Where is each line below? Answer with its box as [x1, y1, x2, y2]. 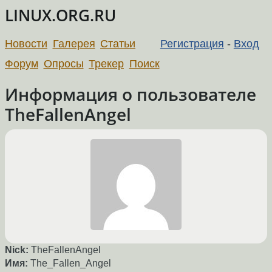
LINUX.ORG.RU [5, 5, 116, 26]
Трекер [89, 57, 124, 70]
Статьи [100, 37, 136, 50]
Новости [5, 37, 47, 50]
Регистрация [160, 37, 224, 50]
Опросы [43, 57, 84, 70]
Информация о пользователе [5, 82, 256, 106]
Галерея [52, 37, 95, 50]
